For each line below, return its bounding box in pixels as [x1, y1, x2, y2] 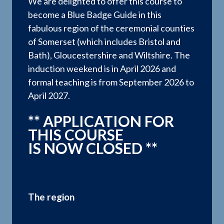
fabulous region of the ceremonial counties [28, 22, 194, 34]
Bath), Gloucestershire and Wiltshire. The [28, 49, 190, 61]
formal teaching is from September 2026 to [28, 76, 194, 88]
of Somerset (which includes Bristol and [28, 36, 180, 47]
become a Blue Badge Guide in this [28, 9, 161, 20]
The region [28, 191, 74, 203]
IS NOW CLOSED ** [28, 139, 157, 157]
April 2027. [28, 90, 70, 101]
